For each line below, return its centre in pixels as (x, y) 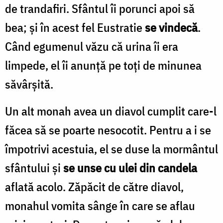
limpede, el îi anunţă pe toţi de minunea (103, 65)
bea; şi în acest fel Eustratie (75, 27)
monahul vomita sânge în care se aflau (100, 205)
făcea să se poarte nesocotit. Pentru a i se (108, 130)
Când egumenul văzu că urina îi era (92, 46)
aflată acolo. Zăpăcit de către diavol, (94, 186)
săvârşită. (29, 84)
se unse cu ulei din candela (130, 167)
